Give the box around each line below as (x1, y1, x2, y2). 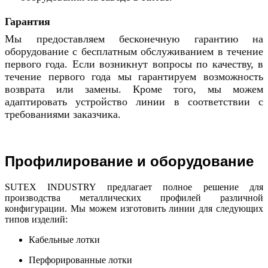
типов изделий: (5, 214, 68, 225)
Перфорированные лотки (29, 255, 132, 266)
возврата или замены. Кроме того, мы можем (5, 83, 263, 96)
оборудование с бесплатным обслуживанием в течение (5, 45, 263, 58)
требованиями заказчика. (5, 108, 121, 121)
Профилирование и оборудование (5, 153, 254, 170)
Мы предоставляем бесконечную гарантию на (5, 33, 263, 45)
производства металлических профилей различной (5, 193, 263, 203)
